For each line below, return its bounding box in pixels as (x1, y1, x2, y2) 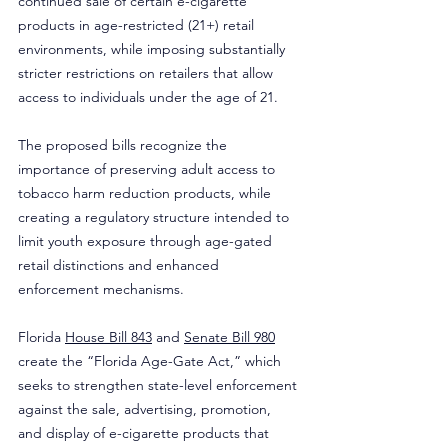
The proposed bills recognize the (18, 136, 231, 154)
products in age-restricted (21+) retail (18, 16, 258, 34)
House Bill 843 (65, 328, 152, 346)
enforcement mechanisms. (18, 280, 184, 298)
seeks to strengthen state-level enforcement (18, 376, 301, 394)
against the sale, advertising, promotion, (18, 400, 275, 418)
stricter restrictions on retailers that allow (18, 64, 277, 82)
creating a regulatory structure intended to (18, 208, 293, 226)
